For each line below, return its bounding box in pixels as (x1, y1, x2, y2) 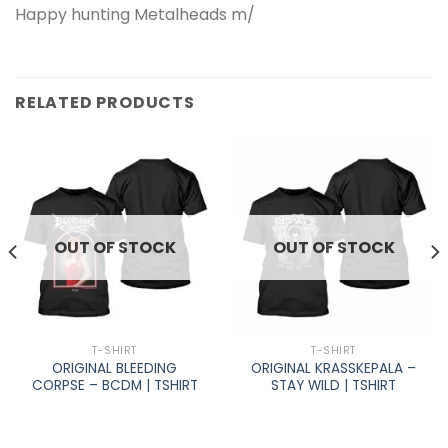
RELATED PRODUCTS (15, 91, 195, 115)
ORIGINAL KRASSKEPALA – (251, 359, 416, 379)
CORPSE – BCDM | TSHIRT (31, 376, 198, 396)
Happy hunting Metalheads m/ (15, 2, 255, 26)
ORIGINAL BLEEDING (52, 359, 177, 379)
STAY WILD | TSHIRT (271, 376, 396, 396)
